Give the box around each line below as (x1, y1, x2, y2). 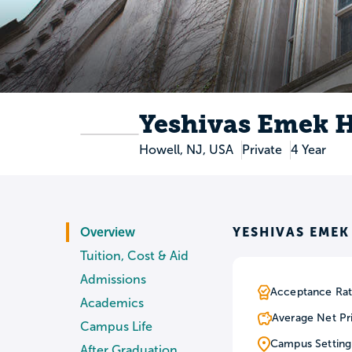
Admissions (80, 273, 146, 287)
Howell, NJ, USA (138, 143, 233, 157)
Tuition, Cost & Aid (80, 249, 189, 263)
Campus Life (80, 320, 152, 334)
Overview (80, 225, 135, 240)
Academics (80, 296, 144, 310)
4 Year (290, 143, 326, 157)
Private (241, 143, 282, 157)
